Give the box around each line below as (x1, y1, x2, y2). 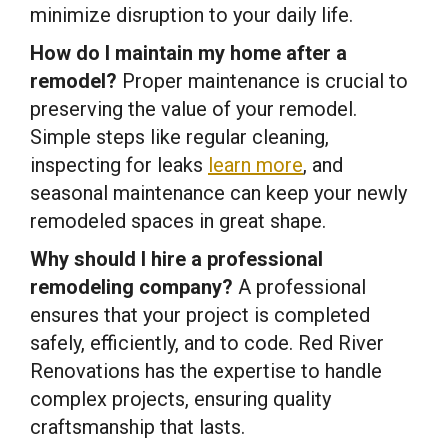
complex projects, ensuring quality (30, 386, 331, 411)
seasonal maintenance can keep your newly (30, 180, 407, 205)
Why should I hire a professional (30, 246, 323, 271)
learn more (208, 152, 303, 177)
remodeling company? (30, 274, 233, 299)
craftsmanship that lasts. (30, 414, 245, 439)
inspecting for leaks (30, 152, 208, 177)
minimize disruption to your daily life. (30, 2, 353, 27)
